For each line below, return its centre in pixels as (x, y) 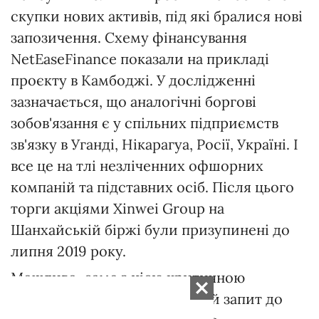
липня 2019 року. (68, 251)
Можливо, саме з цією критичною (128, 278)
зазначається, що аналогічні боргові (134, 102)
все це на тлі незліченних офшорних (137, 166)
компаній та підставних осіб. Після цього (152, 187)
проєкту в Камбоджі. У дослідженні (133, 80)
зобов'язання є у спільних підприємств (145, 123)
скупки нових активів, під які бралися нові (157, 16)
